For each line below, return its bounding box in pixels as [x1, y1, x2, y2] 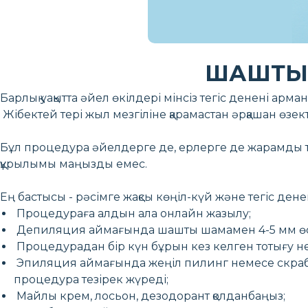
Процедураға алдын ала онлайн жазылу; [14, 206, 251, 220]
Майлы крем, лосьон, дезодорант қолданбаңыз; [14, 289, 285, 302]
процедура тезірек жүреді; [14, 272, 168, 286]
